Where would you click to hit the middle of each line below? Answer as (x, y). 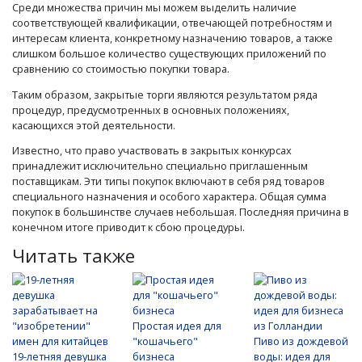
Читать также (74, 256)
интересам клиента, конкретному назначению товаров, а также (173, 38)
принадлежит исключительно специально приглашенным (160, 166)
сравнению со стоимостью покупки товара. (121, 68)
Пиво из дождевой (301, 341)
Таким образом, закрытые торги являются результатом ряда (165, 94)
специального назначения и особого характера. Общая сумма (169, 197)
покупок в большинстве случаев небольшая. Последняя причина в (181, 212)
